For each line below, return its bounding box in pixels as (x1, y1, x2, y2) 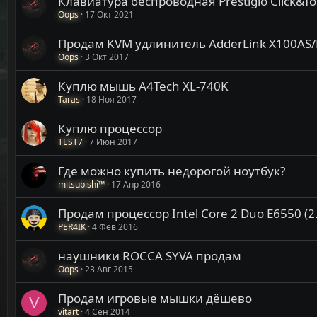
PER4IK (58, 220, 86, 233)
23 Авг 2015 (85, 263, 133, 275)
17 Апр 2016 (111, 178, 161, 190)
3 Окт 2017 (85, 50, 129, 63)
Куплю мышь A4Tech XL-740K (58, 77, 229, 94)
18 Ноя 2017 (86, 93, 137, 105)
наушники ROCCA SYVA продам (58, 247, 241, 264)
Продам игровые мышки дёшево (58, 289, 252, 306)
